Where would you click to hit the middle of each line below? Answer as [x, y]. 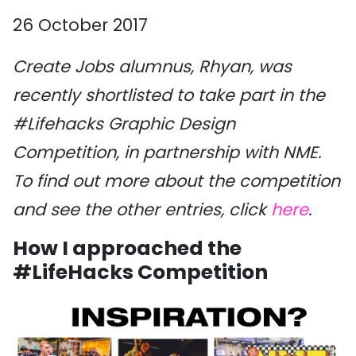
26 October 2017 [80, 25]
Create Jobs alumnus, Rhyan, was [152, 66]
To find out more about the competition [176, 181]
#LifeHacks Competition [140, 272]
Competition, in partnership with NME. [167, 152]
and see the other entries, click [142, 209]
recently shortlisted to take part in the [169, 95]
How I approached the [127, 248]
